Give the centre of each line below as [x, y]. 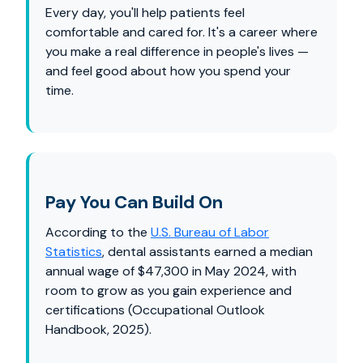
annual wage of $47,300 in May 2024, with [171, 271]
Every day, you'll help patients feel [145, 13]
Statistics [74, 252]
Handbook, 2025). [98, 329]
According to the [98, 232]
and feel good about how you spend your [168, 71]
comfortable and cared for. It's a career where [181, 32]
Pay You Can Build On [134, 202]
